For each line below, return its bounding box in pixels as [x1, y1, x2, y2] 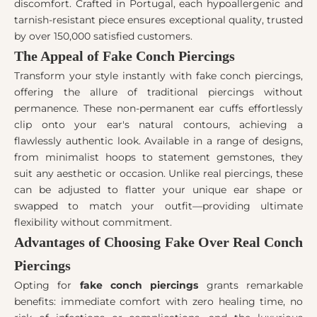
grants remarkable [198, 279, 304, 292]
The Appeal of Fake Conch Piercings [14, 48, 235, 64]
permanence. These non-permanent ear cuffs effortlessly [14, 102, 303, 115]
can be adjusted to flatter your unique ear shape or [14, 183, 303, 197]
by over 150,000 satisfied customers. [14, 30, 192, 43]
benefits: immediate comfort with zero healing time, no [14, 295, 303, 309]
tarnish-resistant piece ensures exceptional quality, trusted [14, 13, 303, 27]
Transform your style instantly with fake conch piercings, [14, 69, 303, 83]
